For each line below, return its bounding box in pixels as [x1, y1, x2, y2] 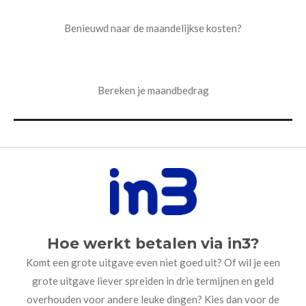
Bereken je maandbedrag [97, 83, 209, 96]
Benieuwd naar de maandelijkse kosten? [64, 22, 242, 35]
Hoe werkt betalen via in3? [46, 234, 260, 253]
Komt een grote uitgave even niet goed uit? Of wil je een [26, 256, 280, 269]
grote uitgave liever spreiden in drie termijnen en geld [32, 275, 274, 288]
